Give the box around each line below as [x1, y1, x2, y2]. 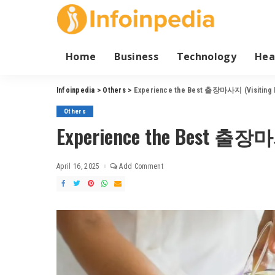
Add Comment [119, 161, 163, 171]
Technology [176, 49, 237, 63]
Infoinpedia [56, 85, 95, 95]
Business [114, 49, 158, 63]
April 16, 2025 [56, 161, 100, 171]
